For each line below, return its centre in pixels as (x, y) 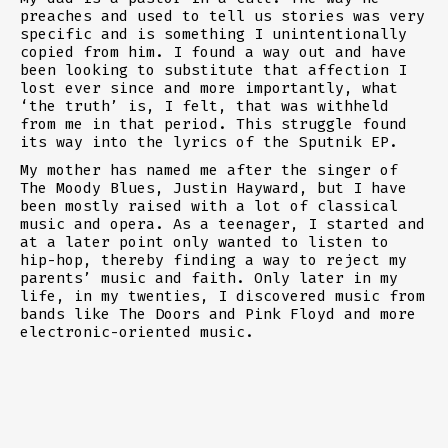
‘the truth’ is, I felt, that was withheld (204, 105)
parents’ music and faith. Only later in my (209, 277)
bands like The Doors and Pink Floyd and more (218, 313)
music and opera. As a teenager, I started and (222, 223)
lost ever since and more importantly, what (209, 87)
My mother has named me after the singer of (209, 169)
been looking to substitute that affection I (213, 69)
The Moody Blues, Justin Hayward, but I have (213, 187)
